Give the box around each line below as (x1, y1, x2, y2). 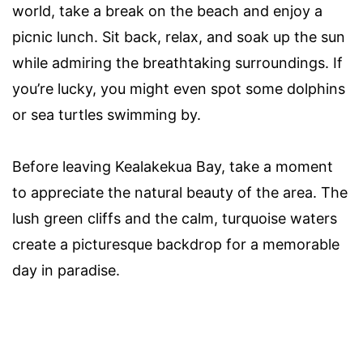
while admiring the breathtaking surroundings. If (12, 53, 343, 71)
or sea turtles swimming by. (12, 105, 201, 123)
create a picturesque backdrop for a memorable (12, 235, 340, 253)
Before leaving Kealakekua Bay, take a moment (12, 157, 333, 175)
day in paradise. (12, 261, 120, 279)
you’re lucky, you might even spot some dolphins (12, 79, 345, 97)
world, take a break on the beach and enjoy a (12, 2, 322, 19)
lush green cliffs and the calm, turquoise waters (12, 209, 337, 227)
